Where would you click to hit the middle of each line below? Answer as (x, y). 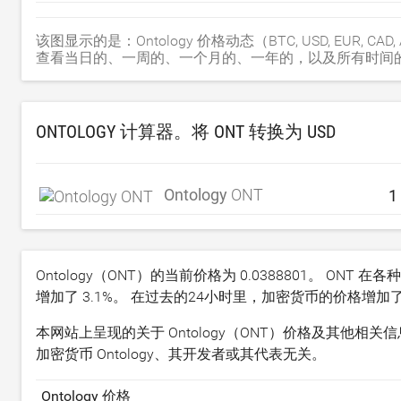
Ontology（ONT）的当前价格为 (138, 276)
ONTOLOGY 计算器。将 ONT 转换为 (171, 132)
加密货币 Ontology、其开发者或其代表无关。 (181, 354)
